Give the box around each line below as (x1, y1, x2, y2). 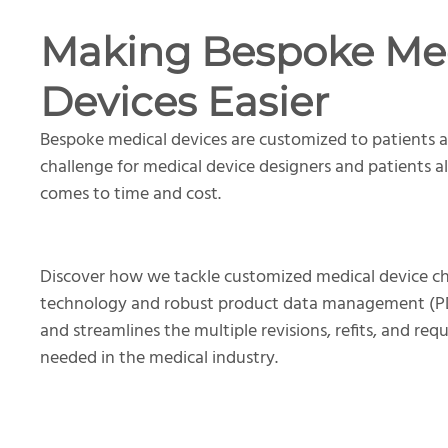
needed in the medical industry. (40, 343, 278, 373)
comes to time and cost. (40, 179, 221, 209)
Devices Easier (40, 76, 329, 126)
